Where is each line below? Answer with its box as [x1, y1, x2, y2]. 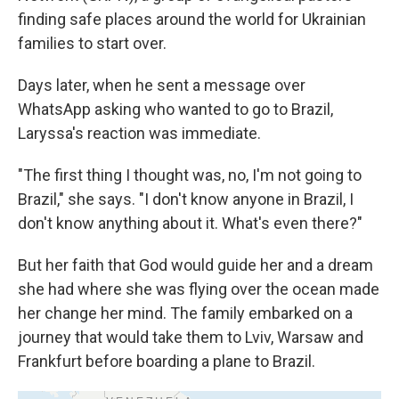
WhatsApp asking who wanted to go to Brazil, [18, 100, 333, 119]
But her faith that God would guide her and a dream [18, 256, 373, 275]
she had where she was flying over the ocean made [18, 280, 379, 299]
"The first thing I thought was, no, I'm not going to [18, 166, 362, 185]
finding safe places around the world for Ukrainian [18, 10, 366, 29]
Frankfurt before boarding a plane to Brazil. [18, 352, 315, 371]
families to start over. [18, 34, 167, 53]
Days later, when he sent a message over [18, 76, 305, 95]
